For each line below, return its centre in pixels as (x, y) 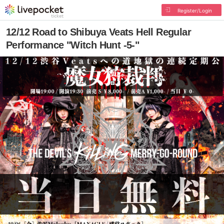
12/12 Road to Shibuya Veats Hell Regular (98, 32)
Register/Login (194, 10)
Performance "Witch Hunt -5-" (73, 45)
